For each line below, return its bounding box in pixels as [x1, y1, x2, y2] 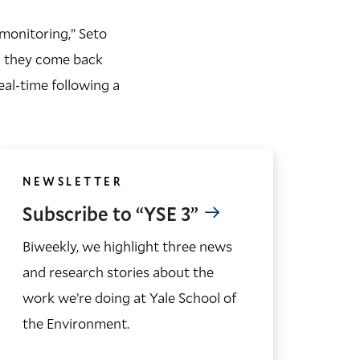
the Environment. [22, 313, 129, 333]
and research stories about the [22, 261, 214, 281]
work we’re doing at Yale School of [22, 287, 236, 307]
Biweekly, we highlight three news [22, 235, 232, 256]
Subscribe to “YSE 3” [22, 200, 198, 227]
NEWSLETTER [22, 173, 122, 189]
